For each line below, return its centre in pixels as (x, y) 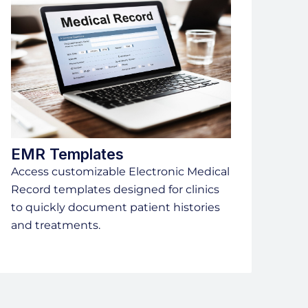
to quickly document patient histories (115, 208)
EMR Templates (67, 154)
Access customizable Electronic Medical (120, 172)
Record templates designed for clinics (115, 190)
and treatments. (56, 225)
